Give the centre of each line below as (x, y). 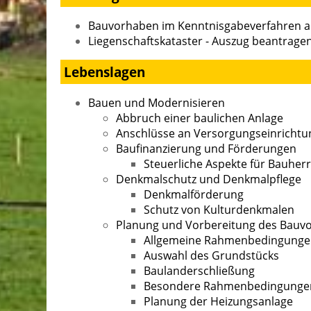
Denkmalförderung (194, 194)
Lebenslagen (104, 72)
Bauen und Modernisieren (157, 102)
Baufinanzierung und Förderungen (206, 148)
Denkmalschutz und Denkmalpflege (209, 179)
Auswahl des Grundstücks (211, 255)
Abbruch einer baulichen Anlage (200, 118)
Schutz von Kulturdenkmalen (219, 209)
